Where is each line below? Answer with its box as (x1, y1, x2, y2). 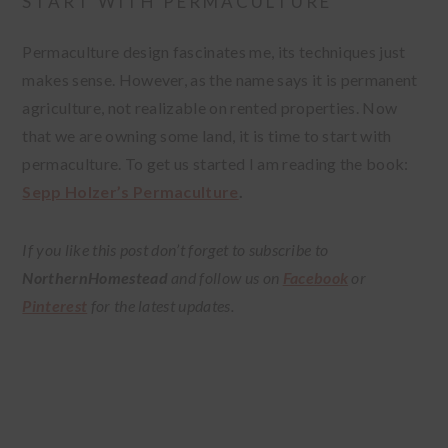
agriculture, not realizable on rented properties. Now (22, 98, 398, 118)
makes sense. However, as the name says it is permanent (22, 70, 418, 90)
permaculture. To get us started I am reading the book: (22, 154, 409, 174)
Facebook (282, 268, 349, 288)
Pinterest (22, 296, 88, 316)
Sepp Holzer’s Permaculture (22, 182, 239, 202)
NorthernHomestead (22, 268, 168, 288)
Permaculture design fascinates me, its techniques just (22, 42, 406, 62)
